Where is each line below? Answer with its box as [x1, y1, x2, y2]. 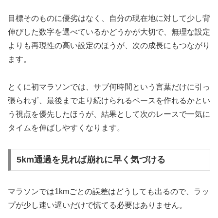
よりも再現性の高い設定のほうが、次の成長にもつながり [8, 41, 210, 50]
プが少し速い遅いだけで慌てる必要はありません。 [8, 201, 187, 210]
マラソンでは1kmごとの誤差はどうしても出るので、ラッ [8, 187, 209, 196]
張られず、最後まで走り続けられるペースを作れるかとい [8, 96, 210, 105]
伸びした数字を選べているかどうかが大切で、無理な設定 [8, 28, 210, 36]
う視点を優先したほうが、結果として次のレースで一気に [8, 109, 210, 118]
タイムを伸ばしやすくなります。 [8, 123, 125, 132]
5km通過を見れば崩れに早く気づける [16, 155, 165, 165]
